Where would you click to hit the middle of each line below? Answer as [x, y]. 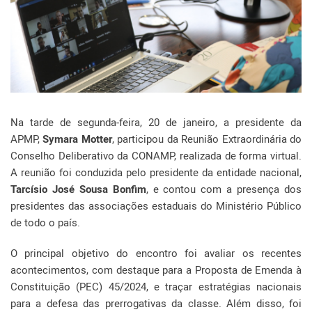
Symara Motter [77, 139]
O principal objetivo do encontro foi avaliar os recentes [156, 253]
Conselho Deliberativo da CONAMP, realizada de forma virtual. [156, 156]
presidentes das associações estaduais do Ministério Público [156, 206]
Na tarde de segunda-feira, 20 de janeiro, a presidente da [156, 122]
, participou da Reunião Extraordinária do [207, 139]
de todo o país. [47, 223]
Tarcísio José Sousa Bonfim [78, 189]
